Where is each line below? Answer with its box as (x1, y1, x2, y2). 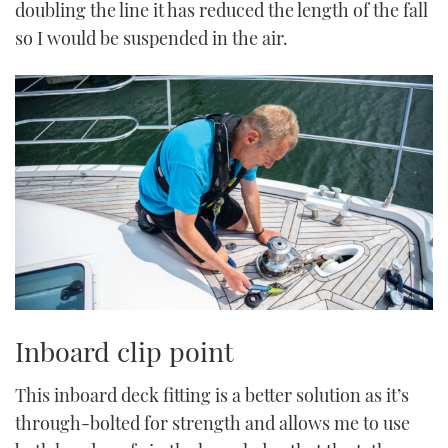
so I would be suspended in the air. (15, 25, 288, 50)
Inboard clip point (15, 333, 234, 370)
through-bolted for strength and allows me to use (15, 411, 410, 436)
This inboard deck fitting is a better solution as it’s (15, 383, 409, 408)
